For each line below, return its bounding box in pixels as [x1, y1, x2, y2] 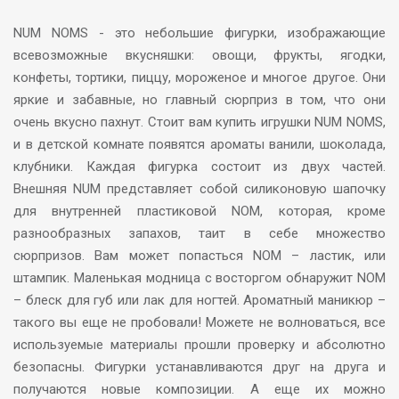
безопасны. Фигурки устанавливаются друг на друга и [13, 359, 386, 375]
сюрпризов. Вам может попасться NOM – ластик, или [13, 248, 386, 264]
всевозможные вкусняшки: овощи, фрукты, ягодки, [13, 47, 386, 63]
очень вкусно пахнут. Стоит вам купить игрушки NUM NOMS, [13, 114, 386, 130]
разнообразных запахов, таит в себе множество [13, 225, 386, 241]
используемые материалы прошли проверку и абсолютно [13, 337, 386, 353]
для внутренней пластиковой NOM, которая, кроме [13, 203, 386, 219]
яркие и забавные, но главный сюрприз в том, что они [13, 92, 386, 108]
